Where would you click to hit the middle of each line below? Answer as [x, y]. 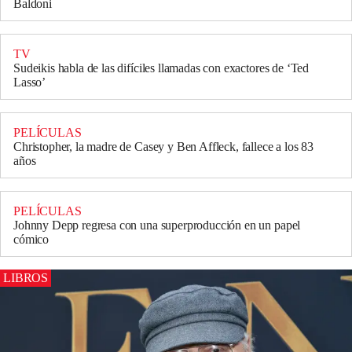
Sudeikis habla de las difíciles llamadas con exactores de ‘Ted [161, 68]
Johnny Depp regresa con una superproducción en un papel [157, 225]
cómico [31, 239]
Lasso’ [30, 82]
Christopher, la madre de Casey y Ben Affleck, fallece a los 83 [164, 146]
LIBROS [26, 277]
